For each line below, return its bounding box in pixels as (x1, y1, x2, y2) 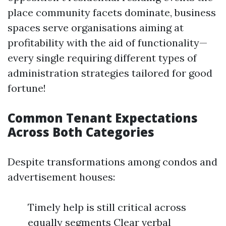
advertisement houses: (8, 171, 115, 183)
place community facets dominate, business (8, 6, 216, 19)
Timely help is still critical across (28, 201, 186, 213)
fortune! (8, 82, 46, 94)
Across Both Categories (8, 124, 154, 140)
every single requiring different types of (8, 51, 197, 64)
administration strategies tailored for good (8, 67, 212, 79)
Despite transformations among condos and (8, 155, 217, 168)
